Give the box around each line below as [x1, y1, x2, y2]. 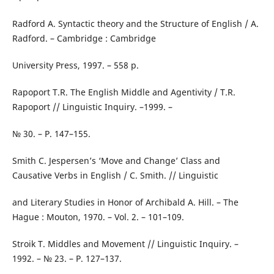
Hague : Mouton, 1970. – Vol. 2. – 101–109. [12, 210, 184, 223]
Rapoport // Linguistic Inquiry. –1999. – [12, 100, 172, 113]
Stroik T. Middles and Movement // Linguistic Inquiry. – [12, 237, 239, 250]
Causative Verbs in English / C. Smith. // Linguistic [12, 169, 218, 181]
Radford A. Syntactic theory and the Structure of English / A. [12, 17, 259, 29]
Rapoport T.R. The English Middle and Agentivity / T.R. [12, 86, 235, 98]
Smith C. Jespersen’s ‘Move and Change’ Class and [12, 154, 220, 166]
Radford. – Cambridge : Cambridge [12, 32, 156, 44]
